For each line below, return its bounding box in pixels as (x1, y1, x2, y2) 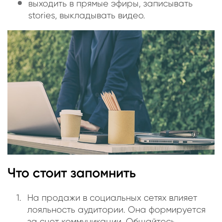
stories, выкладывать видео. (28, 10, 145, 21)
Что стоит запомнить (7, 165, 136, 181)
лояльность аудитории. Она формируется (27, 204, 206, 215)
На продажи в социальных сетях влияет (27, 192, 197, 203)
